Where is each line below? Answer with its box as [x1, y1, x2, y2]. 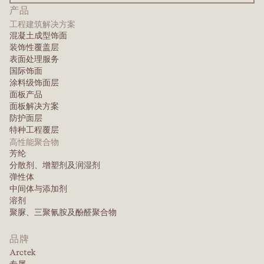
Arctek [9, 247, 36, 258]
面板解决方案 [9, 101, 59, 111]
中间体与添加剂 [9, 184, 67, 194]
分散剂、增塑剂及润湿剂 [9, 160, 100, 170]
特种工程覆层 [9, 125, 59, 135]
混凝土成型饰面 [9, 31, 67, 41]
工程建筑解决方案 [9, 18, 75, 29]
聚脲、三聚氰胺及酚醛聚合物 [9, 207, 117, 217]
